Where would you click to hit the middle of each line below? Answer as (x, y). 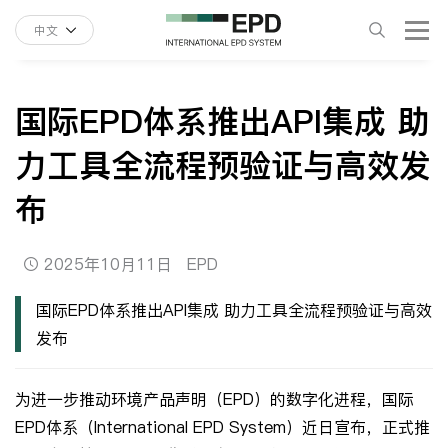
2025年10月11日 (108, 264)
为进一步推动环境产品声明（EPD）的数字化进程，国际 (214, 399)
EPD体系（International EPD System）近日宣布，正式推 (222, 427)
